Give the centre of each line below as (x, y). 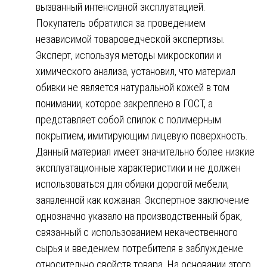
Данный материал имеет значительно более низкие (145, 151)
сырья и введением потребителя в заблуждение (139, 248)
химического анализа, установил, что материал (136, 71)
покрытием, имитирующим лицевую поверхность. (142, 135)
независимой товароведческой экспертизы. (131, 39)
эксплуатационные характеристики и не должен (138, 167)
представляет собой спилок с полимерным (128, 119)
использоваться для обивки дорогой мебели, (132, 184)
